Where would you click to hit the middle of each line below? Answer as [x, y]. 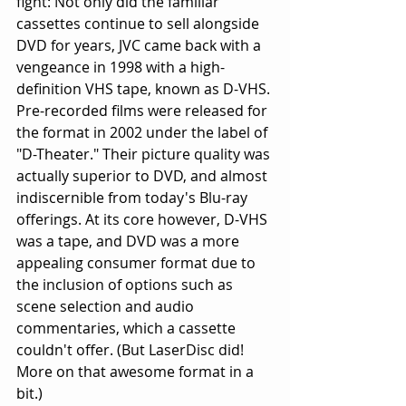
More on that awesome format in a [137, 372]
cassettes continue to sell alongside [140, 24]
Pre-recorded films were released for [144, 111]
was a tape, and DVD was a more [130, 242]
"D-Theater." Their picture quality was [145, 155]
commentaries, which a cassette [128, 329]
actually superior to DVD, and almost [144, 176]
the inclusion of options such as [126, 285]
